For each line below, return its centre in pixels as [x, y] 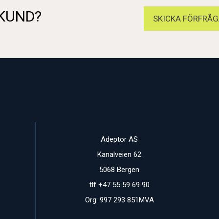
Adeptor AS [120, 139]
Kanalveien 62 [120, 154]
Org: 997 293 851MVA [119, 200]
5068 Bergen [120, 169]
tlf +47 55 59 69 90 [119, 185]
